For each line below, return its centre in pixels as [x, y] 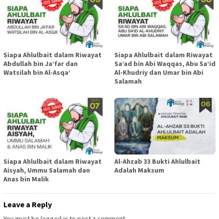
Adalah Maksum [139, 170]
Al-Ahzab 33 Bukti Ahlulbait [157, 161]
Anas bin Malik [26, 179]
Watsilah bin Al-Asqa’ [37, 72]
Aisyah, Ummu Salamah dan [47, 170]
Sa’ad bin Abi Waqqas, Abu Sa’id [165, 63]
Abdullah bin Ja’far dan [41, 63]
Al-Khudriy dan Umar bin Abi [159, 72]
